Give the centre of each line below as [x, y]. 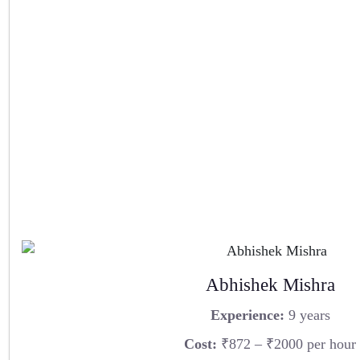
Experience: [247, 315]
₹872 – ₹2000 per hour [286, 344]
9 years [307, 315]
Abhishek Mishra [270, 285]
